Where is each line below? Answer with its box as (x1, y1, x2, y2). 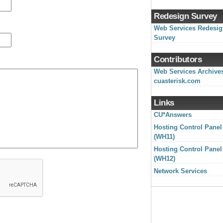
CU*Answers (154, 111, 192, 118)
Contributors (154, 55, 202, 64)
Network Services (154, 167, 207, 175)
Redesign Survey (154, 11, 217, 21)
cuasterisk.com (154, 77, 201, 85)
